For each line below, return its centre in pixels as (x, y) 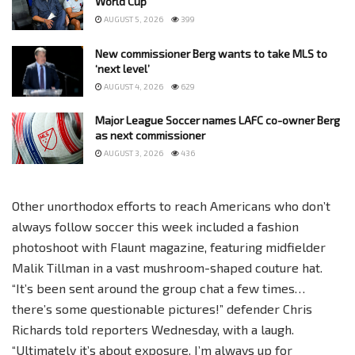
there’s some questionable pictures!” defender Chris (162, 308)
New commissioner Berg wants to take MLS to (211, 53)
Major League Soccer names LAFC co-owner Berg (218, 120)
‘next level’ (122, 68)
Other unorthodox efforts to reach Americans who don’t (171, 205)
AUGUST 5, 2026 (133, 19)
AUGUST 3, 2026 (133, 153)
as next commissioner (150, 136)
